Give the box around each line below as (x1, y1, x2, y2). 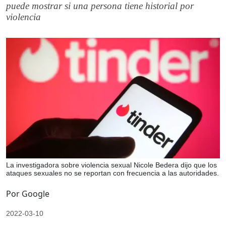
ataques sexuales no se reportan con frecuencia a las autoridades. (6, 168, 219, 177)
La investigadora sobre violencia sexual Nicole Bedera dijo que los (6, 160, 217, 169)
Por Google (6, 188, 49, 199)
